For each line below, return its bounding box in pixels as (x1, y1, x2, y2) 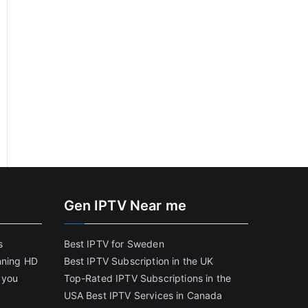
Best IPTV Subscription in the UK (63, 255, 214, 267)
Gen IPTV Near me (63, 197, 187, 214)
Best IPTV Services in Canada (86, 289, 223, 301)
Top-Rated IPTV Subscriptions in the (63, 272, 232, 284)
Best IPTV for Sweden (63, 238, 164, 250)
